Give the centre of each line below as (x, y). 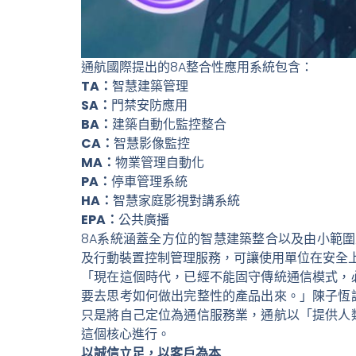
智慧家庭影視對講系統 (176, 201)
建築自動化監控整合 (169, 125)
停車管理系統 (149, 182)
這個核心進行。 (126, 335)
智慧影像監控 (152, 144)
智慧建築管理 (150, 87)
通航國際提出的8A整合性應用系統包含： (197, 68)
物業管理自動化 (160, 163)
